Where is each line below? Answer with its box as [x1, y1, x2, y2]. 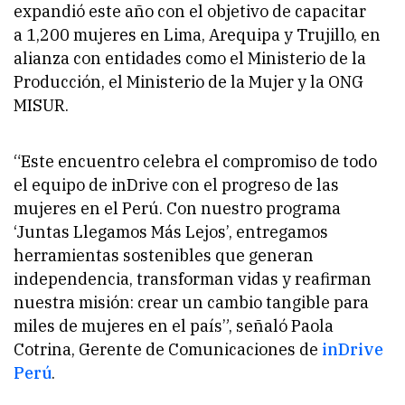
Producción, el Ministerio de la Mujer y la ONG [14, 71, 363, 92]
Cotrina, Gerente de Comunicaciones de [14, 338, 322, 360]
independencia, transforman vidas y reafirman [14, 268, 372, 289]
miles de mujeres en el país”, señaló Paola [14, 315, 334, 336]
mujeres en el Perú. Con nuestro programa [14, 197, 341, 219]
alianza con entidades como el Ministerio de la [14, 47, 366, 69]
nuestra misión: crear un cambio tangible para [14, 291, 369, 313]
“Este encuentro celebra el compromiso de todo [14, 150, 377, 172]
